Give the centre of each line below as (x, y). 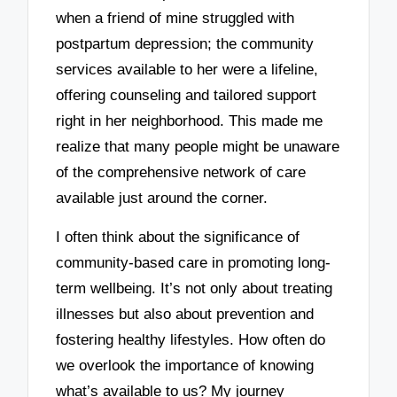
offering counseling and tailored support (187, 95)
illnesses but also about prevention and (185, 315)
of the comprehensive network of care (181, 172)
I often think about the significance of (178, 237)
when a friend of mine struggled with (175, 18)
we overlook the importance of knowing (185, 366)
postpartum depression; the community (185, 43)
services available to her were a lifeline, (187, 69)
